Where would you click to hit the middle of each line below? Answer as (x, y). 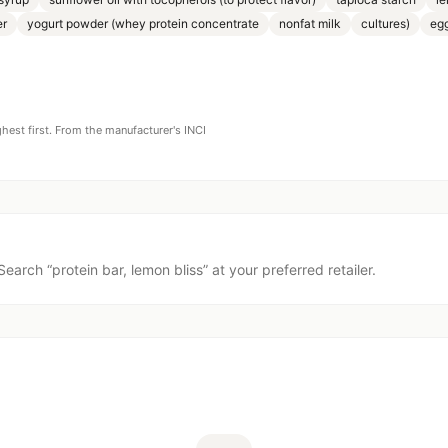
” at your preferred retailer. (289, 269)
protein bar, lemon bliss (127, 269)
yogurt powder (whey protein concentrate (143, 23)
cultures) (385, 23)
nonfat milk (310, 23)
